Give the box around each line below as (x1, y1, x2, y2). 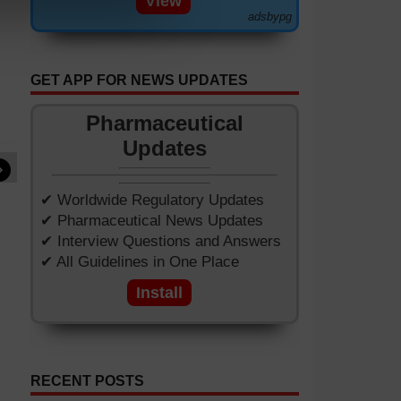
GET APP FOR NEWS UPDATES (30, 73, 248, 88)
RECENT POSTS (30, 373, 144, 388)
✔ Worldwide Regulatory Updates (39, 192, 264, 209)
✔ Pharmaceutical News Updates (39, 212, 263, 229)
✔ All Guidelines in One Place (39, 253, 239, 270)
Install (135, 284, 183, 302)
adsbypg (247, 10, 292, 23)
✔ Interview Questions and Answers (39, 233, 281, 250)
